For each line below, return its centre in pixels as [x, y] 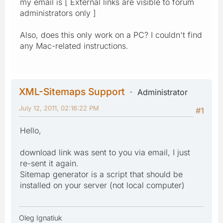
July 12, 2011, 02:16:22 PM [59, 108]
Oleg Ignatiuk [41, 218]
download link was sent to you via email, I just [105, 152]
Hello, [31, 130]
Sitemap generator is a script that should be [101, 174]
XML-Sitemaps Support [72, 91]
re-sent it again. [49, 163]
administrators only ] [58, 13]
